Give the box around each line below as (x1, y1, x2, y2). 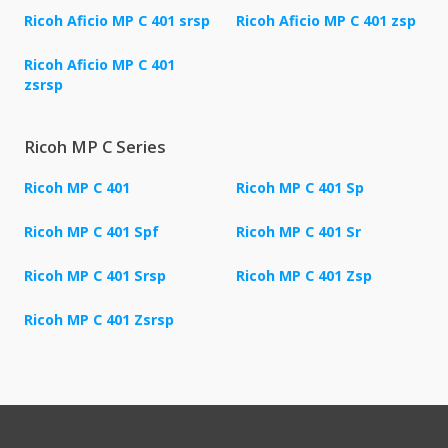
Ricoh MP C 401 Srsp (24, 266, 166, 286)
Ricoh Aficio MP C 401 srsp (24, 11, 210, 31)
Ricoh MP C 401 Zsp (236, 266, 372, 286)
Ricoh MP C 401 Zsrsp (24, 310, 174, 330)
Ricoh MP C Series (24, 136, 166, 159)
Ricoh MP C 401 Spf (24, 222, 159, 242)
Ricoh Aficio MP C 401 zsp (236, 11, 416, 31)
